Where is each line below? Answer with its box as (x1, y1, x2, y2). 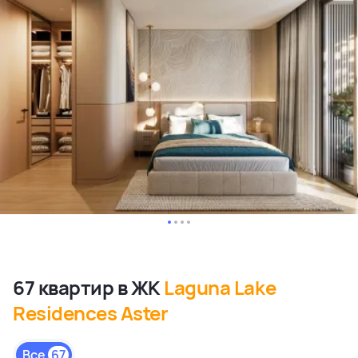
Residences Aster (13, 300, 169, 327)
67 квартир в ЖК (13, 274, 165, 301)
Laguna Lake (164, 274, 276, 301)
